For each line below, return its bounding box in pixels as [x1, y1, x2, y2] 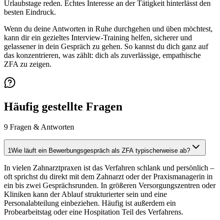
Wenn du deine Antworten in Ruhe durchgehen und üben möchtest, [4, 24, 213, 33]
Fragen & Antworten [8, 123, 74, 132]
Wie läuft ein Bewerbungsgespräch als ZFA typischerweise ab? [11, 147, 190, 155]
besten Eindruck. [4, 7, 56, 16]
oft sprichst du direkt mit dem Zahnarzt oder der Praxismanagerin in [4, 172, 213, 181]
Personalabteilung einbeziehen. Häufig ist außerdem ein [4, 199, 176, 208]
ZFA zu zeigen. [4, 59, 52, 68]
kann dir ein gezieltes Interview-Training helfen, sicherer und [4, 33, 192, 42]
